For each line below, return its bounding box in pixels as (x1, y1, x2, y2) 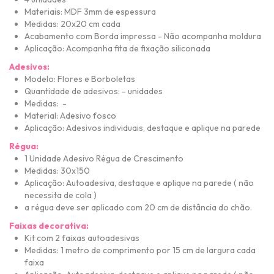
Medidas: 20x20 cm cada (24, 18, 122, 29)
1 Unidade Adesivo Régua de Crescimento (24, 152, 183, 164)
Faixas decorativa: (9, 220, 89, 231)
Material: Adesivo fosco (24, 109, 116, 121)
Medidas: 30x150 (24, 165, 92, 176)
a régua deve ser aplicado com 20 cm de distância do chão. (24, 201, 254, 213)
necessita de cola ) (24, 189, 98, 201)
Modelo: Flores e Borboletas (24, 73, 135, 84)
